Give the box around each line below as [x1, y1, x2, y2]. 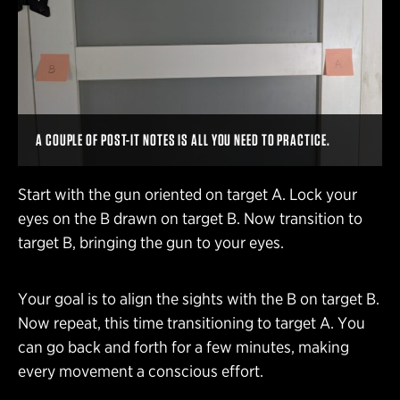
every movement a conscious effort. [18, 361, 267, 380]
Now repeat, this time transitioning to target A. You [18, 312, 365, 332]
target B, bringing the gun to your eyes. [18, 232, 287, 252]
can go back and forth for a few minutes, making [18, 337, 349, 356]
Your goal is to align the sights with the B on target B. [18, 288, 379, 308]
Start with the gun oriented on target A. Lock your [18, 184, 357, 204]
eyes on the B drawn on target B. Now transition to [18, 208, 362, 228]
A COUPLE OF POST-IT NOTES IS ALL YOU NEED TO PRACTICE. [36, 129, 330, 149]
